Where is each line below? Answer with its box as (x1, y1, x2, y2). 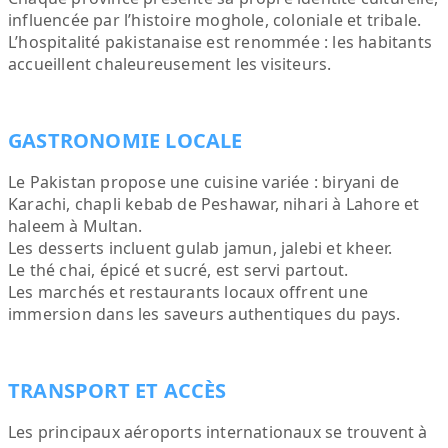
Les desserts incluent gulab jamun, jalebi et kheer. (8, 237, 393, 259)
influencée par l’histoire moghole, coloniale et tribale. (8, 9, 422, 31)
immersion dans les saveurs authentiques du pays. (8, 303, 401, 325)
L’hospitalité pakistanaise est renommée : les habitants (8, 31, 433, 53)
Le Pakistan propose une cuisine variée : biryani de (8, 171, 400, 193)
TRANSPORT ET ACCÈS (8, 377, 227, 404)
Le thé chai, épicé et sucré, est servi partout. (8, 259, 349, 281)
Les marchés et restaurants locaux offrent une (8, 281, 369, 303)
